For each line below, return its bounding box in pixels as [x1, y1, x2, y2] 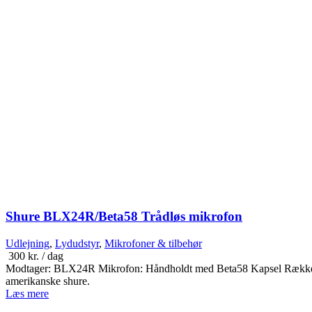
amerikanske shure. [6, 275, 95, 288]
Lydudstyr [55, 237, 99, 250]
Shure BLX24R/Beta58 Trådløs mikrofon [6, 209, 242, 224]
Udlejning [6, 237, 49, 250]
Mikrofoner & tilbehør [104, 237, 202, 250]
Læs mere [6, 288, 49, 300]
